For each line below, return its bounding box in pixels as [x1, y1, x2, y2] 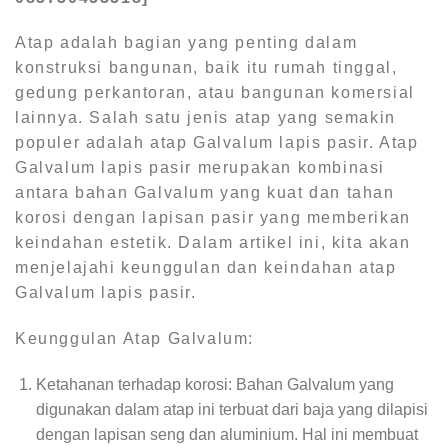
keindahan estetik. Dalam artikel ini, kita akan [15, 234, 411, 252]
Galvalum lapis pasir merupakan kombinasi [15, 159, 386, 177]
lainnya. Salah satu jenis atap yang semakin [15, 109, 396, 127]
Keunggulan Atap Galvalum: [15, 330, 254, 348]
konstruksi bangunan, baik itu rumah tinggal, [15, 59, 398, 77]
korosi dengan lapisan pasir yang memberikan [15, 209, 411, 227]
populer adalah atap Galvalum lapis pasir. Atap [15, 134, 419, 152]
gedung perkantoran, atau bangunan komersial [15, 84, 415, 102]
